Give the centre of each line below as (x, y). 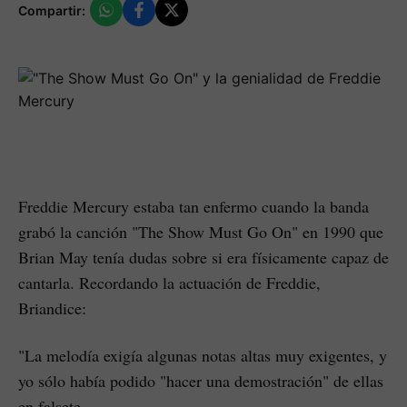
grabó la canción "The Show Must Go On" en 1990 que (201, 232)
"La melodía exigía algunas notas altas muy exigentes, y (203, 355)
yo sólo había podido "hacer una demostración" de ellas (201, 381)
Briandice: (52, 308)
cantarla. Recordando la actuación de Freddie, (169, 283)
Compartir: (52, 10)
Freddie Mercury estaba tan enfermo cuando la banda (194, 206)
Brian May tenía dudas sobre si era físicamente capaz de (203, 257)
